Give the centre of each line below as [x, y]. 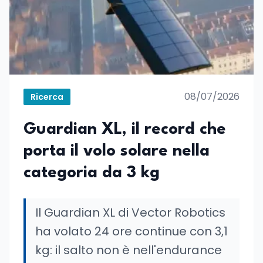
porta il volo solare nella [117, 151]
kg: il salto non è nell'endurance [129, 250]
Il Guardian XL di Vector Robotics [130, 213]
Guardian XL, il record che [125, 130]
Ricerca [47, 97]
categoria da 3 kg [92, 173]
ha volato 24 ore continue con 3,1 [131, 231]
